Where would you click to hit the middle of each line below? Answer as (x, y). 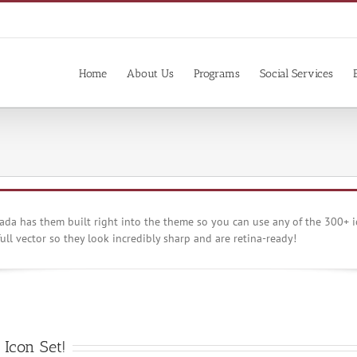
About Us (150, 73)
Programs (217, 73)
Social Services (296, 73)
